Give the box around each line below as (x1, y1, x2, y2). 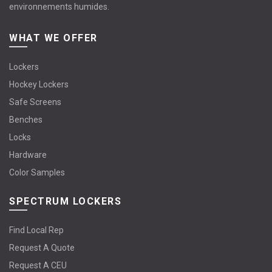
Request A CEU (9, 260, 67, 271)
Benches (9, 115, 42, 125)
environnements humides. (9, 2, 109, 12)
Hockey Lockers (9, 80, 69, 90)
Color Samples (9, 168, 65, 178)
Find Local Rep (9, 225, 64, 236)
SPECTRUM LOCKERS (9, 195, 121, 208)
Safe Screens (9, 97, 61, 107)
